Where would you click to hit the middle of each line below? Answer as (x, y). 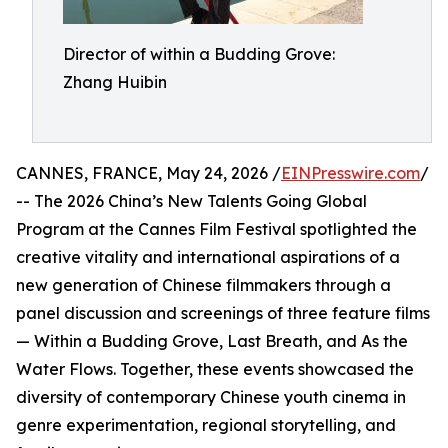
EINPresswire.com (350, 173)
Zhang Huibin (115, 82)
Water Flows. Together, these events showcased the (215, 369)
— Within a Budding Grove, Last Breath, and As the (212, 341)
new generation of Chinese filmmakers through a (203, 285)
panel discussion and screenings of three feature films (223, 313)
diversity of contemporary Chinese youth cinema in (211, 397)
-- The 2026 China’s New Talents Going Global (191, 201)
